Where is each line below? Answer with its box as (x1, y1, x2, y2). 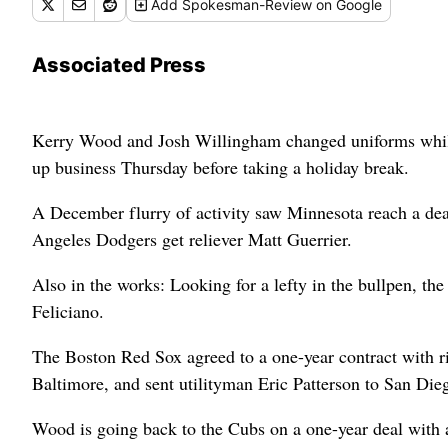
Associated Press (32, 53, 206, 77)
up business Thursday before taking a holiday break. (32, 155, 409, 179)
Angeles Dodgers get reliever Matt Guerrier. (32, 227, 352, 251)
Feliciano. (32, 299, 104, 323)
